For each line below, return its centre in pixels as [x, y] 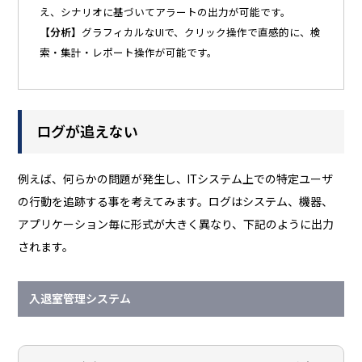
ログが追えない [88, 132]
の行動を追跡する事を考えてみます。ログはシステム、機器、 [176, 202]
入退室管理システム [80, 299]
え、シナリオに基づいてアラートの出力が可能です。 [165, 13]
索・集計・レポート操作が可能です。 [128, 53]
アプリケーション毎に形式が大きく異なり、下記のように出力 [176, 224]
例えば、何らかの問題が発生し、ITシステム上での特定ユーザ [176, 179]
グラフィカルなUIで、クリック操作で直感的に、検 [201, 33]
